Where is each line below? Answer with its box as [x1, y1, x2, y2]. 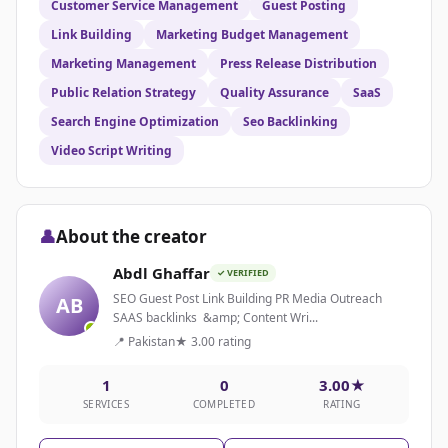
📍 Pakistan [113, 333, 175, 351]
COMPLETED [192, 397, 256, 412]
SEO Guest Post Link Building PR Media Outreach [113, 290, 382, 308]
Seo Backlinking [243, 113, 338, 131]
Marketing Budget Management [156, 26, 348, 44]
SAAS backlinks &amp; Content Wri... [113, 309, 318, 327]
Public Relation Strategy [51, 84, 196, 102]
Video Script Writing [51, 142, 172, 160]
